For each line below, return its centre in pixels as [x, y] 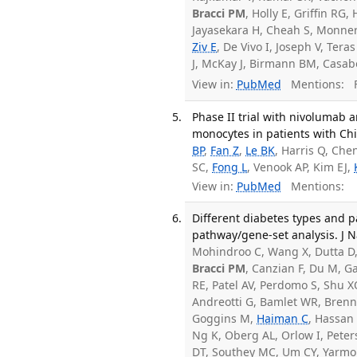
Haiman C [283, 319]
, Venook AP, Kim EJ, [301, 167]
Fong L [230, 167]
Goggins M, [225, 319]
